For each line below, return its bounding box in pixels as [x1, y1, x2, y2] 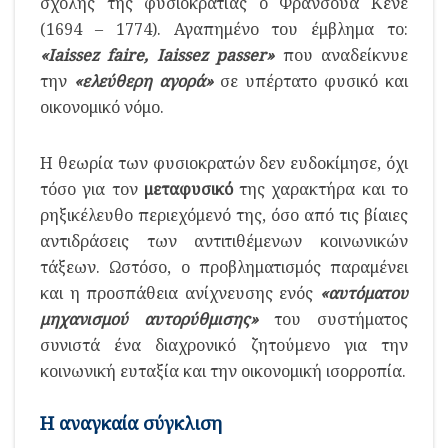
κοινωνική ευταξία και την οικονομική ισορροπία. [40, 359, 406, 382]
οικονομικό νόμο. [40, 95, 164, 118]
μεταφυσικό [143, 177, 233, 200]
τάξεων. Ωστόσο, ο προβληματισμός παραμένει [40, 255, 408, 278]
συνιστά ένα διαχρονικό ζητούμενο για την [40, 333, 408, 356]
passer [216, 43, 267, 66]
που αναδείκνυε [274, 43, 409, 66]
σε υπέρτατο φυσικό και [213, 69, 408, 92]
